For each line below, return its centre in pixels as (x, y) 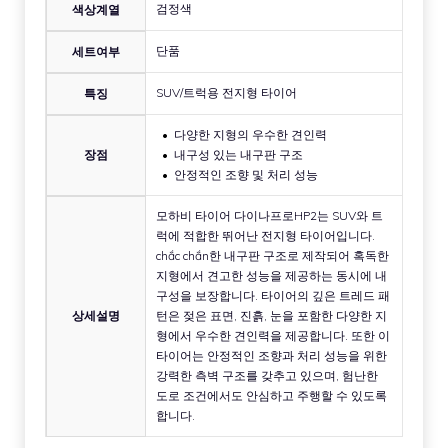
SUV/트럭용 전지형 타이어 (226, 92)
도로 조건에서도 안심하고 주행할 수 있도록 (271, 395)
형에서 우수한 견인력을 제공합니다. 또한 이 (273, 335)
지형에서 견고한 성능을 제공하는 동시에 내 (271, 275)
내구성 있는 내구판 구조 (238, 154)
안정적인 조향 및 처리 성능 (246, 174)
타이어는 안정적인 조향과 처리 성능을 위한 (271, 355)
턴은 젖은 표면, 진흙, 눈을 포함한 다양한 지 (271, 315)
